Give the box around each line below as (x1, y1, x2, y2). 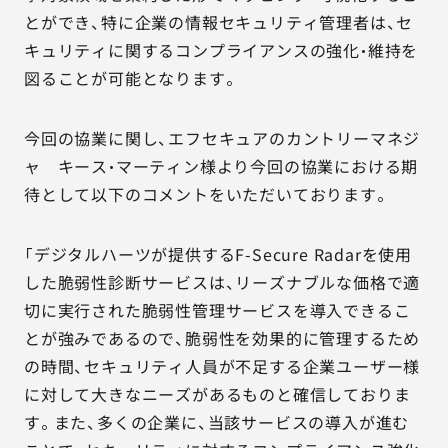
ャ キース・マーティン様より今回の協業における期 (24, 154, 419, 178)
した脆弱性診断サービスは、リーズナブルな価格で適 (24, 270, 421, 294)
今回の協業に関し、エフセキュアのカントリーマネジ (24, 126, 421, 150)
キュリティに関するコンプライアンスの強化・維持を (24, 38, 419, 62)
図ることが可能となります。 (24, 66, 239, 90)
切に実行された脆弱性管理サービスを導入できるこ (24, 298, 411, 322)
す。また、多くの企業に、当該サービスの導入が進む (24, 410, 410, 434)
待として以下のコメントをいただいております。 (24, 182, 390, 206)
